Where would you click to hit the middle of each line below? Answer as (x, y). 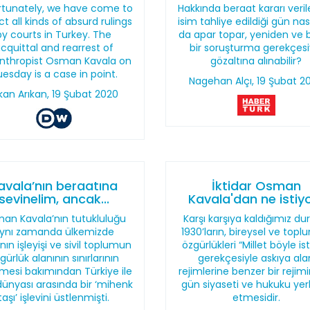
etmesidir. (256, 298)
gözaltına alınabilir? (256, 61)
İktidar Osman (256, 186)
